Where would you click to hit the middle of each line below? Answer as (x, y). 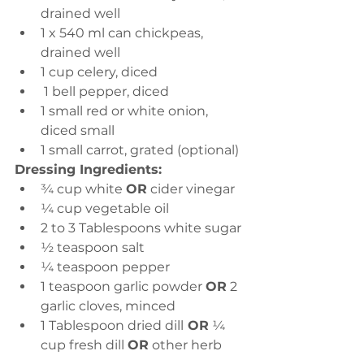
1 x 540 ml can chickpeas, (123, 33)
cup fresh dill (84, 345)
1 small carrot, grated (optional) (140, 150)
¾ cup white (83, 189)
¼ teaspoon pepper (105, 267)
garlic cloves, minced (108, 306)
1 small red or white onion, (126, 111)
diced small (78, 130)
